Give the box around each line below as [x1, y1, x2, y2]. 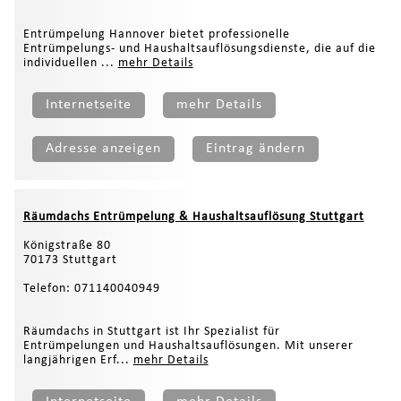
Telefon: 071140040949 [22, 281, 160, 295]
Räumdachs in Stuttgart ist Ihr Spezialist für [22, 324, 280, 338]
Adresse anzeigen [45, 141, 161, 156]
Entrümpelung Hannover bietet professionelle [22, 27, 290, 41]
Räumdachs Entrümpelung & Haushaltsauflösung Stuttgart [22, 209, 364, 224]
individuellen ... [22, 55, 118, 70]
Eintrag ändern [205, 141, 305, 156]
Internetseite [45, 97, 132, 112]
